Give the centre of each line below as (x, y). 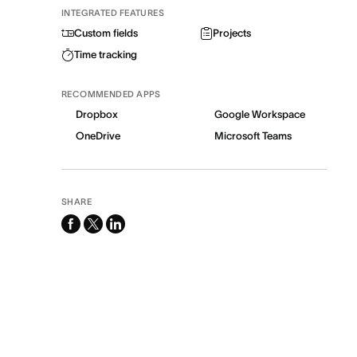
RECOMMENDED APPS (111, 94)
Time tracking (105, 55)
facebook (88, 224)
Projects (232, 33)
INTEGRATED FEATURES (113, 13)
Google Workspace (260, 114)
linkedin (129, 224)
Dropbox (96, 114)
